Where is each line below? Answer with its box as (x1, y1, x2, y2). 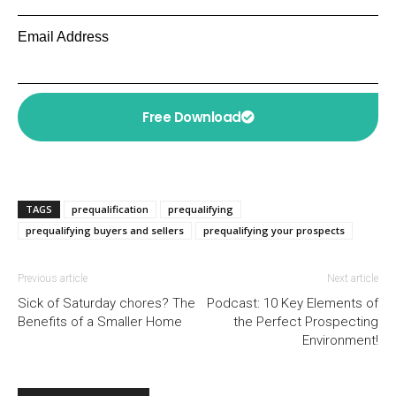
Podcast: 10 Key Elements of (207, 295, 378, 311)
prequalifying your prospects (203, 224, 345, 237)
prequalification (72, 202, 148, 216)
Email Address (18, 29, 109, 44)
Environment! (302, 332, 378, 348)
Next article (327, 272, 378, 285)
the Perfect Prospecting (233, 314, 378, 330)
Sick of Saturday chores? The (18, 295, 195, 311)
